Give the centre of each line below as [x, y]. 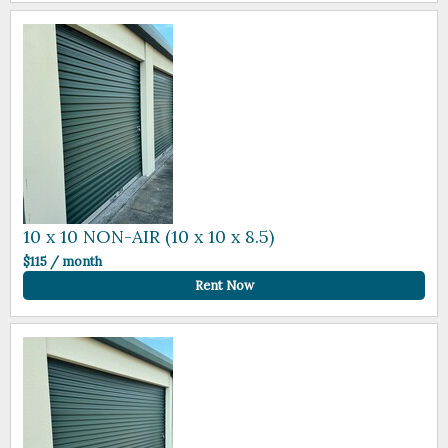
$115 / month [63, 262]
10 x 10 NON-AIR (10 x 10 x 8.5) [149, 236]
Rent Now [224, 286]
